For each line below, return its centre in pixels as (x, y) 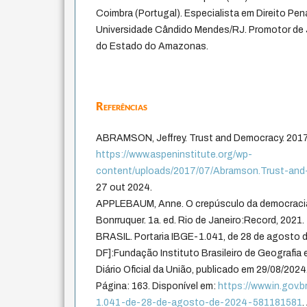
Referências (122, 106)
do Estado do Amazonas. (152, 47)
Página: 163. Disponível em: (157, 286)
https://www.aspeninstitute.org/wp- (174, 155)
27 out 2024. (124, 188)
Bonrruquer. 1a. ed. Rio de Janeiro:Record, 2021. (200, 221)
